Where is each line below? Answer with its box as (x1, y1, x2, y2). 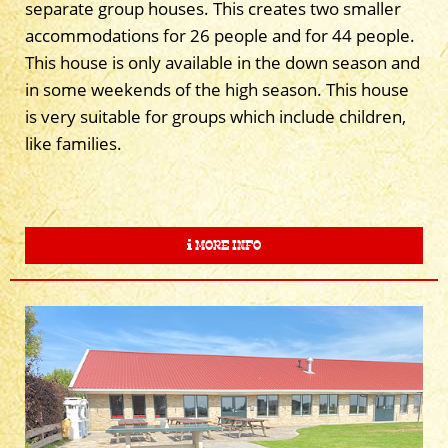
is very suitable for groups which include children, (25, 104, 406, 128)
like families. (25, 131, 122, 155)
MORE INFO (192, 236, 261, 254)
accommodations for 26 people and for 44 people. (25, 23, 415, 47)
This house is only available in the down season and (25, 50, 420, 74)
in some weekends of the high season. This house (25, 77, 409, 101)
